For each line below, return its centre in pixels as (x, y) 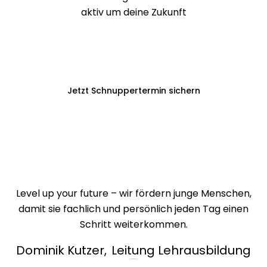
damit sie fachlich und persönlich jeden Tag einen (133, 209)
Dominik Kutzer (60, 251)
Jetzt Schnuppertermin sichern (133, 91)
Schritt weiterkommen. (133, 225)
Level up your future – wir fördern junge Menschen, (133, 194)
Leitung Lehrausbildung (181, 251)
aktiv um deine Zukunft (133, 13)
